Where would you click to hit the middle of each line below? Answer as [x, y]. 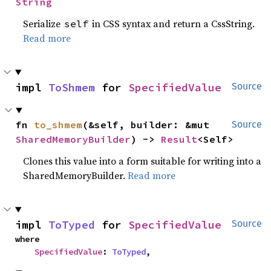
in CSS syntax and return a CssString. [172, 24]
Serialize [43, 24]
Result [179, 139]
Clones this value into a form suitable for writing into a [142, 161]
